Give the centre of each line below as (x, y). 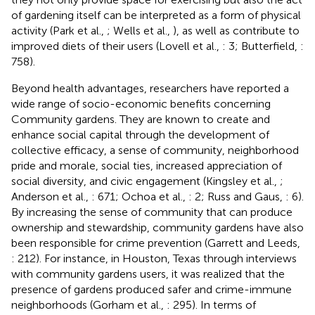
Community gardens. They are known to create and (141, 119)
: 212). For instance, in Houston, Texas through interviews (154, 258)
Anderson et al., (51, 196)
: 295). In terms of (211, 304)
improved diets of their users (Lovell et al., (117, 46)
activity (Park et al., (59, 30)
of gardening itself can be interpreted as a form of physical (156, 15)
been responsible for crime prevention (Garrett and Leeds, (156, 243)
